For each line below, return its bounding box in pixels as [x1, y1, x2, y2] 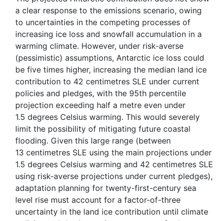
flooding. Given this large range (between [15, 136, 171, 146]
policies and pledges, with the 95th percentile [15, 88, 186, 98]
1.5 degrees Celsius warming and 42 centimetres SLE [15, 159, 213, 169]
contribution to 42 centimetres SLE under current [15, 76, 199, 86]
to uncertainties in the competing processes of [15, 17, 190, 27]
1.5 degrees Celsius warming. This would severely [15, 112, 200, 122]
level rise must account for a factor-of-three [15, 195, 181, 205]
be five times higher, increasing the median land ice [15, 65, 207, 74]
